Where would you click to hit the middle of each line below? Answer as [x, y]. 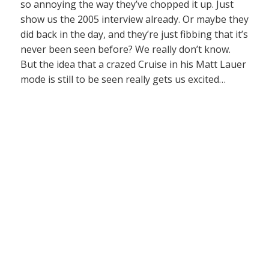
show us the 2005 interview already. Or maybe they [134, 19]
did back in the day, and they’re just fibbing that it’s [134, 34]
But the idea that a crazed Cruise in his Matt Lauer [133, 64]
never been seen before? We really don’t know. [125, 49]
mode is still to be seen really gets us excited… [123, 79]
